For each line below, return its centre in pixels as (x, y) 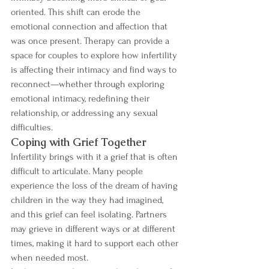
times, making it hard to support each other (96, 243)
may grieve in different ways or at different (94, 228)
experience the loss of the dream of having (95, 185)
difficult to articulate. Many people (78, 171)
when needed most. (50, 257)
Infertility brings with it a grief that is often (95, 156)
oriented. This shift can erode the (77, 12)
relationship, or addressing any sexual (86, 113)
